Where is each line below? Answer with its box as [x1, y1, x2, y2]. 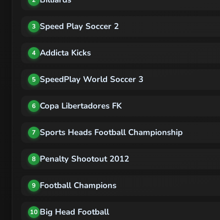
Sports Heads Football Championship [40, 127, 183, 138]
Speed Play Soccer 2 [40, 21, 119, 32]
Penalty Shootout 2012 [40, 153, 129, 165]
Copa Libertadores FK [40, 100, 122, 112]
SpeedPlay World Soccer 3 [40, 74, 143, 85]
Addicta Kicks [40, 47, 91, 59]
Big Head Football [40, 206, 109, 218]
